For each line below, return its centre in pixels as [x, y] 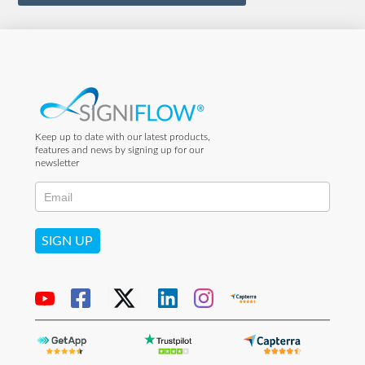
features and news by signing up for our [119, 150]
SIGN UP [68, 242]
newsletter [57, 163]
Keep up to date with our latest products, [122, 137]
